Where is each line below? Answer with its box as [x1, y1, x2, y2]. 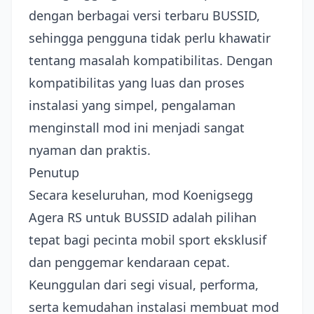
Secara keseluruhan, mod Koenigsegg [29, 186, 253, 203]
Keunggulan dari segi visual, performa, [29, 276, 259, 293]
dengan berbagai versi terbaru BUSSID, [29, 7, 260, 24]
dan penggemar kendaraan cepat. [29, 254, 230, 271]
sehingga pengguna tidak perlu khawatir [29, 29, 271, 46]
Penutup [29, 164, 79, 181]
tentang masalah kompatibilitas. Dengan [29, 52, 273, 69]
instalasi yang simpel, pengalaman [29, 97, 235, 114]
